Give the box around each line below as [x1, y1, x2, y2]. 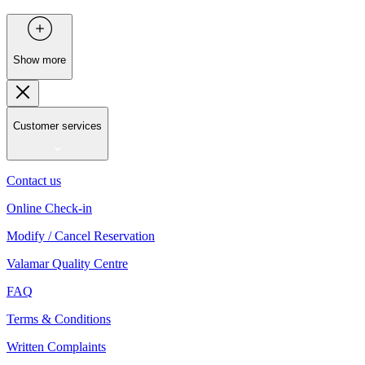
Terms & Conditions [7, 312, 111, 327]
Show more [13, 54, 66, 67]
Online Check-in [7, 201, 92, 216]
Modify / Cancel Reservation [7, 229, 155, 244]
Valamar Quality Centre [7, 257, 128, 271]
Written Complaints [7, 340, 106, 354]
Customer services [13, 119, 102, 132]
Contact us [7, 174, 61, 188]
